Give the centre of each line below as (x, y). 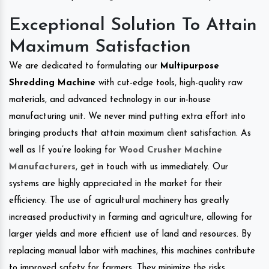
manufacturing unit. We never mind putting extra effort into (127, 116)
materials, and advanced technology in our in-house (110, 100)
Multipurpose (190, 66)
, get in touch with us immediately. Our (152, 167)
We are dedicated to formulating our (85, 66)
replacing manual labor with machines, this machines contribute (132, 251)
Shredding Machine (54, 83)
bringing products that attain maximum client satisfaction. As (130, 133)
